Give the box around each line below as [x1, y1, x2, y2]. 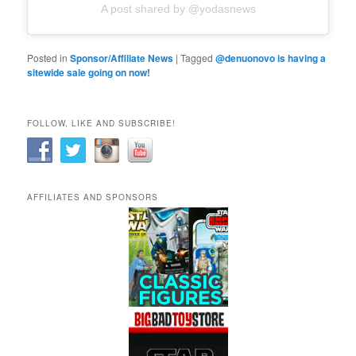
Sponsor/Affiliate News [70, 51, 174, 66]
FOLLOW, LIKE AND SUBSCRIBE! [27, 118, 176, 130]
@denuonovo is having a [215, 51, 327, 66]
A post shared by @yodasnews [100, 2, 256, 15]
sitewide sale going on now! [27, 65, 151, 80]
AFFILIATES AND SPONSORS [27, 191, 159, 203]
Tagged [180, 51, 214, 65]
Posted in [27, 51, 68, 65]
